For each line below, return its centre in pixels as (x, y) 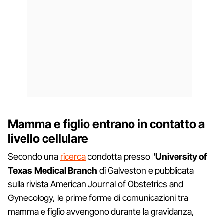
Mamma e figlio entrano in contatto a (106, 124)
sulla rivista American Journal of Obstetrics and (96, 184)
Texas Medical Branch (53, 170)
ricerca (73, 156)
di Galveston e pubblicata (145, 170)
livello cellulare (48, 138)
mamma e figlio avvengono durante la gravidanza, (101, 211)
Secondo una (34, 156)
